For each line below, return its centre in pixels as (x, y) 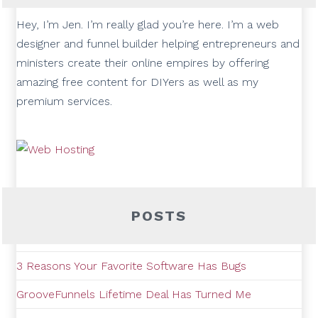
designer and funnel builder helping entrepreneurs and (158, 43)
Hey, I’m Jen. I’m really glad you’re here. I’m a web (148, 24)
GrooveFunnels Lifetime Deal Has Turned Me (134, 294)
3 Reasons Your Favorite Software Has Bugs (132, 266)
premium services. (65, 101)
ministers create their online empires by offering (143, 62)
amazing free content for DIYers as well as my (138, 82)
